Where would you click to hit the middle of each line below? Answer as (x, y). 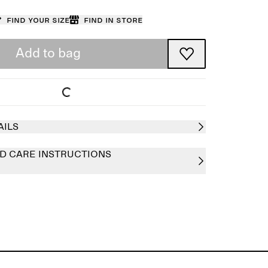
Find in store (113, 20)
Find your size (38, 20)
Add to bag (48, 54)
